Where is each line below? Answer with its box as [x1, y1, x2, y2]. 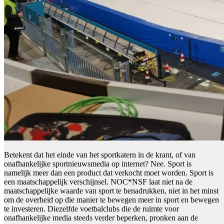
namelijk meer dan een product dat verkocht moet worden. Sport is [4, 168, 213, 177]
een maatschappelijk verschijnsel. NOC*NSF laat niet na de [4, 177, 192, 186]
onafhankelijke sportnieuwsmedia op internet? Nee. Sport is [4, 159, 191, 168]
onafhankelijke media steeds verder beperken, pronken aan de [4, 213, 198, 222]
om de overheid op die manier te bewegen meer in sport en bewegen [4, 195, 219, 204]
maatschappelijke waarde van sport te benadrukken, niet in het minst [4, 186, 218, 195]
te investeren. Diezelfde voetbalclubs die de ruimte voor [4, 204, 179, 213]
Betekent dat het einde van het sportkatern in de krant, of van [4, 150, 195, 159]
